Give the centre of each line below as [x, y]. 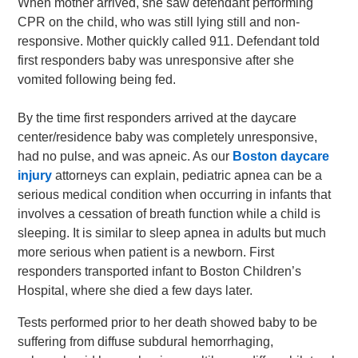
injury [35, 175]
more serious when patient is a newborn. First [146, 252]
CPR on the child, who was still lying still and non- [159, 22]
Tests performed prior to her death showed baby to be [168, 322]
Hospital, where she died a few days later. [135, 290]
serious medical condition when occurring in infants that [175, 195]
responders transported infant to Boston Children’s [160, 271]
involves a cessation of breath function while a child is [169, 214]
